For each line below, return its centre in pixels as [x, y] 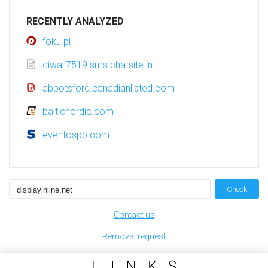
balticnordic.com [78, 112]
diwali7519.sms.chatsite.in [98, 65]
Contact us [134, 215]
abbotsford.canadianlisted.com [109, 89]
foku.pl [57, 42]
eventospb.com [76, 135]
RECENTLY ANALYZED [75, 22]
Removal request [134, 237]
